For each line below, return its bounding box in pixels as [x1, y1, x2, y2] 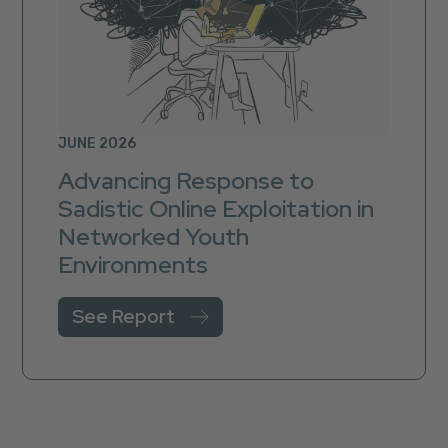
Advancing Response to [58, 165, 315, 197]
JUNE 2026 [58, 135, 137, 153]
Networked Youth [58, 221, 250, 253]
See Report [72, 303, 176, 329]
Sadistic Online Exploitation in [58, 193, 375, 225]
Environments [58, 249, 209, 281]
